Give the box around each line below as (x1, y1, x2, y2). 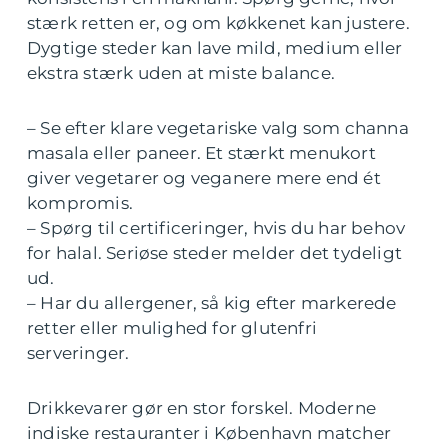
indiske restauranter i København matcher (27, 423, 392, 443)
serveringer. (27, 343, 130, 363)
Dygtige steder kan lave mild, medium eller (27, 38, 403, 58)
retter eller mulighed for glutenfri (27, 318, 317, 338)
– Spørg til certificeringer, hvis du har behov (27, 218, 406, 238)
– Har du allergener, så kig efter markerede (27, 293, 397, 313)
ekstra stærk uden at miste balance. (27, 63, 336, 83)
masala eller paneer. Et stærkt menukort (27, 143, 376, 163)
